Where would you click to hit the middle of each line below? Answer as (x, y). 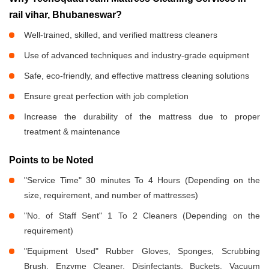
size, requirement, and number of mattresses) (111, 195)
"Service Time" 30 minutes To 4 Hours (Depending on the (142, 180)
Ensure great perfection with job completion (106, 96)
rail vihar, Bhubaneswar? (65, 15)
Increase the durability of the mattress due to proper (142, 117)
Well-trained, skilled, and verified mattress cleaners (121, 35)
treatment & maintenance (72, 132)
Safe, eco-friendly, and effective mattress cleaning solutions (137, 76)
